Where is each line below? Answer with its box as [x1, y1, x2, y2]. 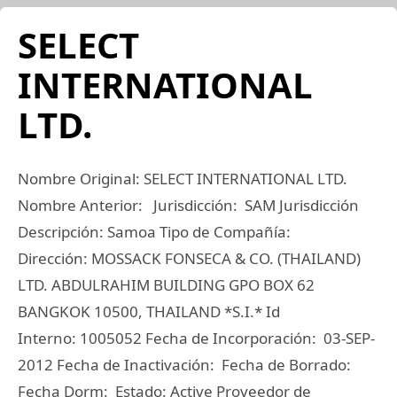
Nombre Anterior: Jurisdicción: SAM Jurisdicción [18, 195, 359, 215]
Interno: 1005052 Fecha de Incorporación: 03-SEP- [18, 328, 375, 348]
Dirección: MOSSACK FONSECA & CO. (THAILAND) [18, 248, 361, 269]
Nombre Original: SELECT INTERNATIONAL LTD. [18, 168, 347, 189]
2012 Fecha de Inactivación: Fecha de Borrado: [18, 354, 354, 375]
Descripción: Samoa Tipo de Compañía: [18, 222, 294, 242]
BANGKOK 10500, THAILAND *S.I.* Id [18, 301, 280, 322]
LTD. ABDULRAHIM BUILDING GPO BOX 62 [18, 275, 315, 295]
